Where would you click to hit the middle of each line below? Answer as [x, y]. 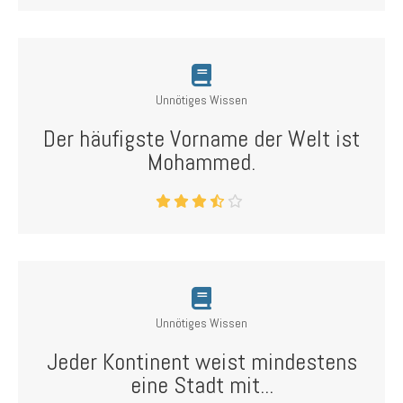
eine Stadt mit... [201, 385]
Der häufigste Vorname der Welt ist [201, 139]
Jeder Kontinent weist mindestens [201, 362]
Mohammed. [201, 162]
